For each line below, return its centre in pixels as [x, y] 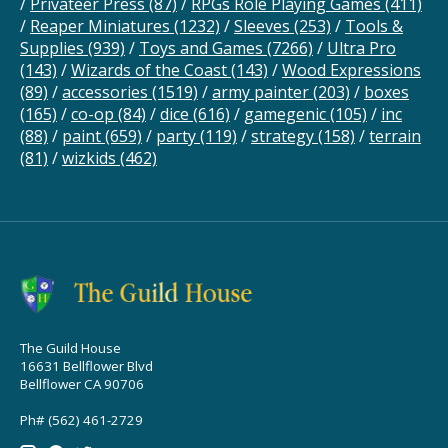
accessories [107, 91]
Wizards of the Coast [151, 69]
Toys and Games [203, 47]
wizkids [91, 157]
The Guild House [70, 347]
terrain [395, 135]
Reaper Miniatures [102, 25]
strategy [284, 135]
